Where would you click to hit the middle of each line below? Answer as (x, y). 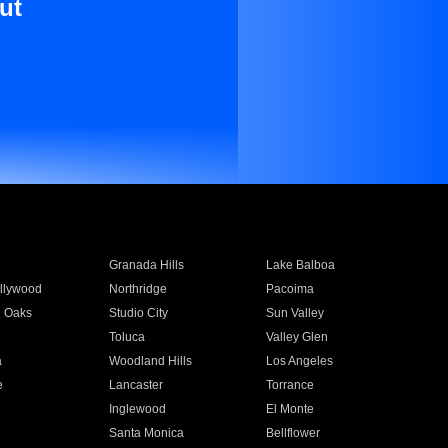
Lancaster (135, 385)
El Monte (290, 409)
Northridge (137, 289)
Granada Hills (146, 265)
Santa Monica (146, 433)
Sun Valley (295, 313)
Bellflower (293, 433)
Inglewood (137, 409)
